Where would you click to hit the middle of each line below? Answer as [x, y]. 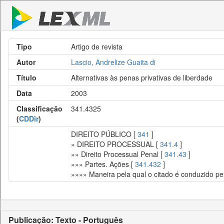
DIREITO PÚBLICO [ [104, 134]
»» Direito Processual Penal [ [118, 154]
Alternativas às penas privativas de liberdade [142, 77]
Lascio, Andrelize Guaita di [113, 62]
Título [26, 77]
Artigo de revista [97, 46]
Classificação [39, 108]
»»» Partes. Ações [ [103, 164]
